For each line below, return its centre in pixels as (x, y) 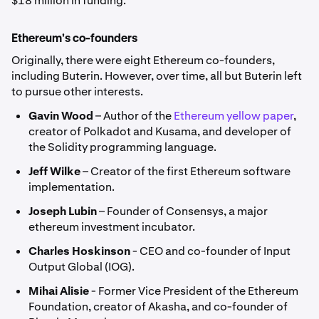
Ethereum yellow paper (234, 115)
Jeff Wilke (54, 171)
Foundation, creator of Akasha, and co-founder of (158, 306)
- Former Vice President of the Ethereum (194, 291)
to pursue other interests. (77, 91)
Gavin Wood (61, 115)
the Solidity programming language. (122, 147)
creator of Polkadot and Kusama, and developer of (160, 131)
